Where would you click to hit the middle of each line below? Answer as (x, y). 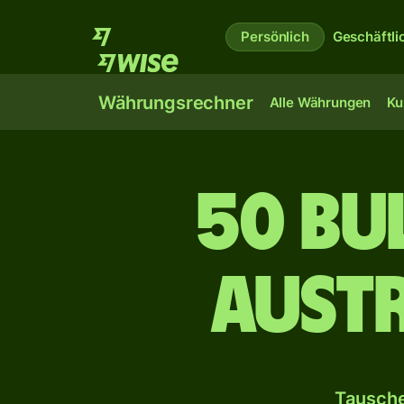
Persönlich (275, 37)
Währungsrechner (176, 103)
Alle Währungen (320, 102)
